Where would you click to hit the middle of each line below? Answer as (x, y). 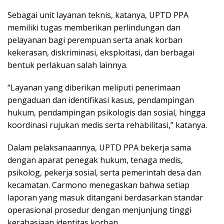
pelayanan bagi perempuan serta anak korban (95, 40)
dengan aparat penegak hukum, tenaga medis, (95, 160)
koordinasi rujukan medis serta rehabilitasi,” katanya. (107, 125)
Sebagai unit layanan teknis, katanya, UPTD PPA (98, 15)
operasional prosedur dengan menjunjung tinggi (99, 210)
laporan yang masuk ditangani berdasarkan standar (105, 197)
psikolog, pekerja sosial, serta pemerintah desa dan (104, 172)
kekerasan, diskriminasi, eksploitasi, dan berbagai (101, 52)
